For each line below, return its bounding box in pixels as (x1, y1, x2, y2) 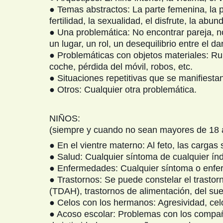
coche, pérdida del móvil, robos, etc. (49, 62, 193, 72)
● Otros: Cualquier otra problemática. (49, 85, 197, 95)
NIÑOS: (49, 113, 80, 123)
